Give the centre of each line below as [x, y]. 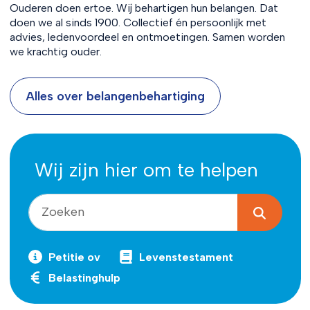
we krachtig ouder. [55, 51]
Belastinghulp [84, 277]
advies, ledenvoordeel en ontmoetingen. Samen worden [147, 37]
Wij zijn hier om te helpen [146, 170]
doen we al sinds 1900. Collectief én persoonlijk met [138, 22]
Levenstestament [186, 257]
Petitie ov [74, 257]
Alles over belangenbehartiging [115, 96]
